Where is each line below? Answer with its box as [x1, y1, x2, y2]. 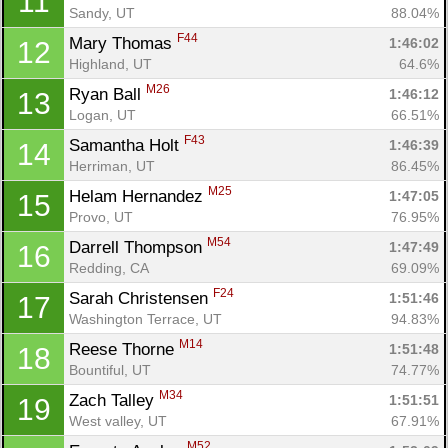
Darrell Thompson [69, 237, 207, 257]
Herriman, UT [69, 157, 155, 174]
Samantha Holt [69, 135, 184, 155]
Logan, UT [69, 106, 136, 123]
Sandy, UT [69, 4, 135, 21]
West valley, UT [69, 412, 167, 429]
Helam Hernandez [69, 186, 208, 206]
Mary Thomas [69, 33, 177, 53]
